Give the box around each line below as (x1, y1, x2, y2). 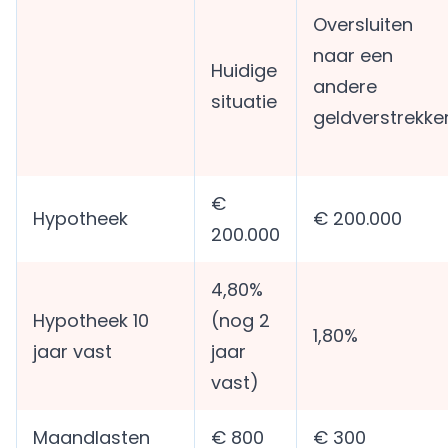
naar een (313, 43, 393, 69)
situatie (211, 89, 277, 115)
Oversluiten (313, 12, 413, 38)
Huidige (211, 58, 277, 84)
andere (313, 74, 377, 100)
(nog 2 (211, 308, 270, 334)
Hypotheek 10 (33, 308, 149, 334)
